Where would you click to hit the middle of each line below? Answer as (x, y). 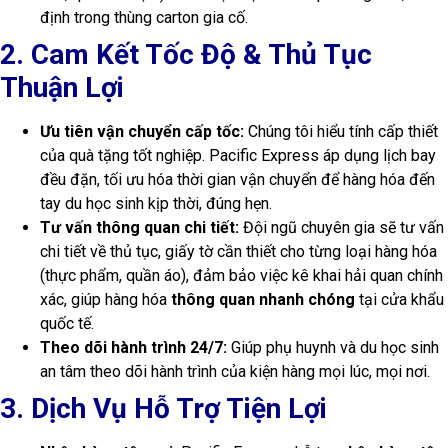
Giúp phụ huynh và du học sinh (333, 347)
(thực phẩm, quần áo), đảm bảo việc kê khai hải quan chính (241, 275)
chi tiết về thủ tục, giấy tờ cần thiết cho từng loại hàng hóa (238, 251)
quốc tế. (67, 323)
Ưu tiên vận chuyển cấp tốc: (142, 131)
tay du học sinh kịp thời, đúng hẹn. (156, 203)
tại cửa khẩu (399, 299)
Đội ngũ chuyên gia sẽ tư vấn (341, 227)
